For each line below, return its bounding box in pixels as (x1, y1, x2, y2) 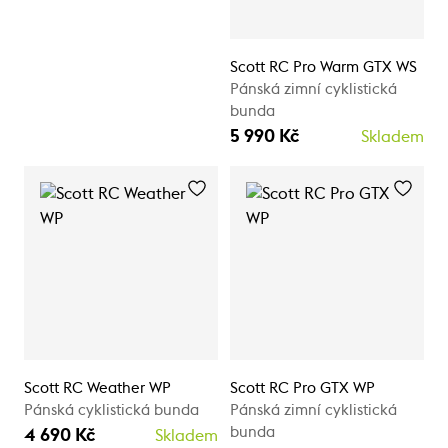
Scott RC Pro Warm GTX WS (230, 59, 417, 75)
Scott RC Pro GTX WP (230, 380, 375, 396)
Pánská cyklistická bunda (24, 402, 199, 418)
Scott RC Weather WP (24, 380, 171, 396)
